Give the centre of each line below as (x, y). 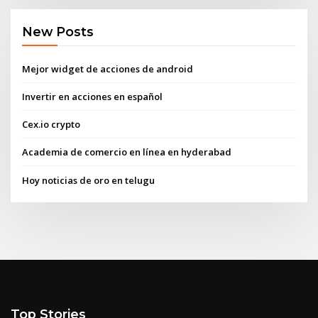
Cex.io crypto (51, 125)
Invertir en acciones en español (93, 96)
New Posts (58, 32)
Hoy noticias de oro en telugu (89, 180)
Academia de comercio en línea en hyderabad (127, 152)
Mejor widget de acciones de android (108, 68)
